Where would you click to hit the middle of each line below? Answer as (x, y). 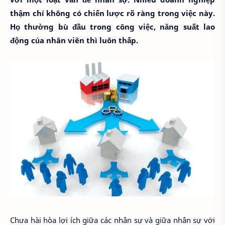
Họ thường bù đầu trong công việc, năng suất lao (113, 27)
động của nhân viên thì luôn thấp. (74, 40)
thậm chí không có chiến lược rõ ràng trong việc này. (113, 13)
